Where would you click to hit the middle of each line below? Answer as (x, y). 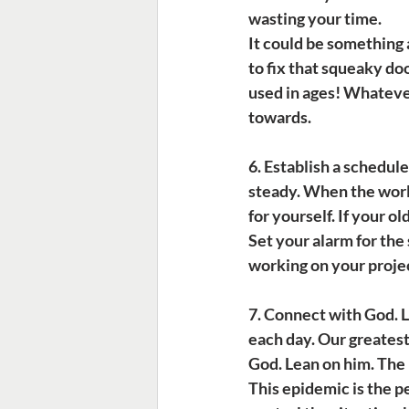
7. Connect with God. (323, 314)
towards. (280, 117)
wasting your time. (315, 18)
